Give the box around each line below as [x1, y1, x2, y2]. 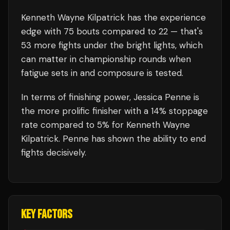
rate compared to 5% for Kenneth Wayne [21, 119, 190, 130]
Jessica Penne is [133, 91, 199, 103]
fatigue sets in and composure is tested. [21, 67, 183, 79]
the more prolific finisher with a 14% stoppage [21, 105, 208, 117]
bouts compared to [74, 26, 159, 37]
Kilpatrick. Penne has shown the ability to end [21, 133, 206, 144]
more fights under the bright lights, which [31, 40, 203, 51]
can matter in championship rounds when [21, 53, 191, 65]
